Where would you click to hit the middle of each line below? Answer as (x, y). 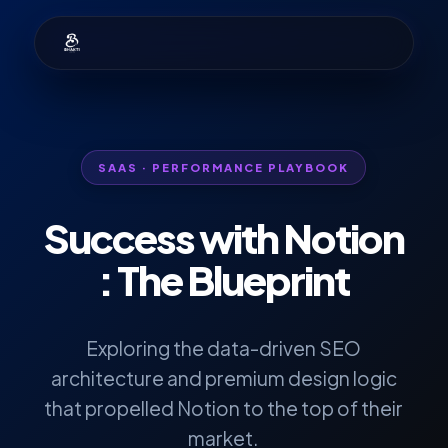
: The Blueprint (224, 279)
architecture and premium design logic (223, 378)
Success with (163, 237)
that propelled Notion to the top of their (224, 408)
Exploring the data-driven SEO (224, 348)
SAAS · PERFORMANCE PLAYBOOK (224, 167)
